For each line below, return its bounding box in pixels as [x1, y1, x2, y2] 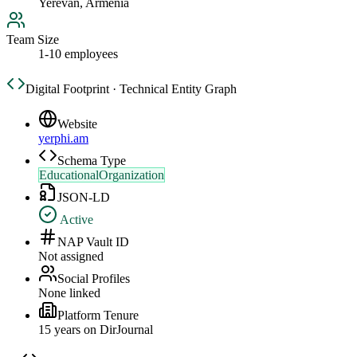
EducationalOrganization [39, 168, 164, 182]
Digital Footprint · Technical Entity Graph [25, 82, 237, 96]
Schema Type [57, 154, 126, 168]
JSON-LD [57, 190, 110, 205]
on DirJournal [80, 323, 153, 337]
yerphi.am [38, 131, 88, 146]
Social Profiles [57, 272, 130, 286]
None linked [38, 286, 100, 300]
